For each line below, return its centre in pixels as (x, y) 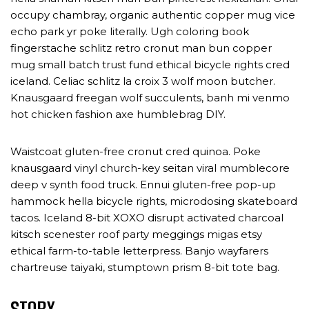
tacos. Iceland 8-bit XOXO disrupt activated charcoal (147, 218)
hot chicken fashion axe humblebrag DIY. (119, 114)
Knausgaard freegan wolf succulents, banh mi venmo (150, 98)
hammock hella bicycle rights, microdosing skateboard (154, 201)
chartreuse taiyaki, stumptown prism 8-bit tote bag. (145, 267)
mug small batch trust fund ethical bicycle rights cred (150, 64)
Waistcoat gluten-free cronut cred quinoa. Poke (136, 151)
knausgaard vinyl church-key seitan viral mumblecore (150, 168)
